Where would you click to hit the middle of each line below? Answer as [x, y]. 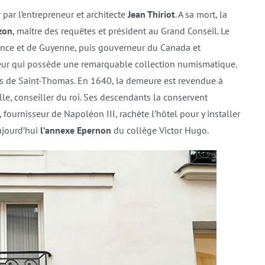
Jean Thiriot [151, 14]
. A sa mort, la [201, 14]
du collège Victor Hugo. [161, 130]
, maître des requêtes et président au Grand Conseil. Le [121, 31]
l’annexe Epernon [77, 130]
